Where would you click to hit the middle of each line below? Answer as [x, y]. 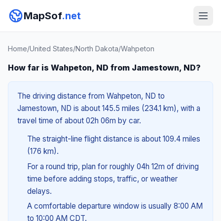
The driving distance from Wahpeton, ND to [91, 96]
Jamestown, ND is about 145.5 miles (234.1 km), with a [109, 108]
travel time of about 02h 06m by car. [79, 121]
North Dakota [97, 49]
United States [51, 49]
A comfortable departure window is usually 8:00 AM [115, 206]
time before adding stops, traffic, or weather [102, 179]
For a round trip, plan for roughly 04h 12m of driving [113, 166]
